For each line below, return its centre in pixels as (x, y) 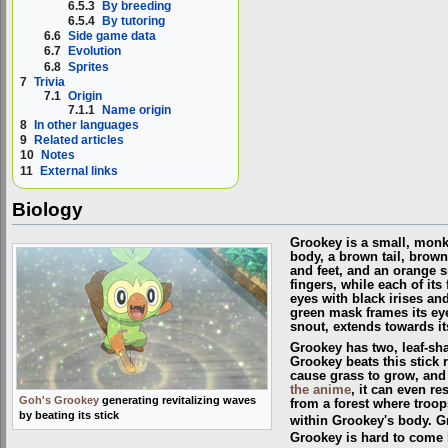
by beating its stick (69, 414)
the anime (320, 389)
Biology (47, 209)
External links (79, 170)
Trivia (49, 81)
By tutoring (134, 20)
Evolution (95, 51)
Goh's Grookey (59, 399)
